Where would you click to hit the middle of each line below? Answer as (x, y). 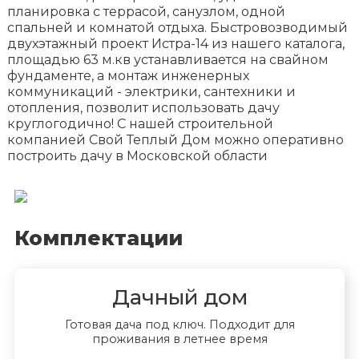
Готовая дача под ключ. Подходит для (179, 325)
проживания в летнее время (179, 339)
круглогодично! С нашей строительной (140, 123)
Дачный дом (179, 298)
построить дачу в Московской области (137, 155)
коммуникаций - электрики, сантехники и (151, 91)
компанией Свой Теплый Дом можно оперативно (175, 139)
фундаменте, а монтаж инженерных (128, 75)
